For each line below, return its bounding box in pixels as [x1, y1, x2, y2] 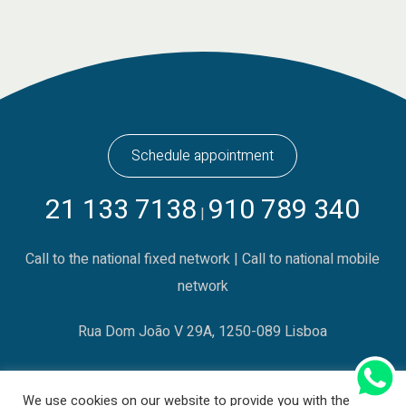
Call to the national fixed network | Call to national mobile [25, 248, 381, 271]
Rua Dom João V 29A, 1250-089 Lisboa [78, 321, 328, 343]
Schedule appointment [131, 145, 275, 168]
